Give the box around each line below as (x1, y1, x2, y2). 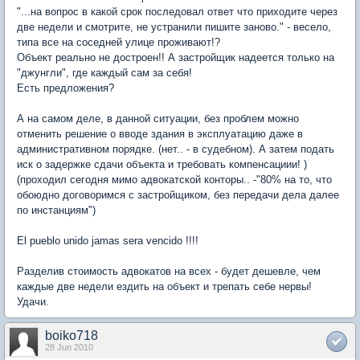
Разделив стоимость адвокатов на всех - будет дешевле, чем (17, 264, 321, 277)
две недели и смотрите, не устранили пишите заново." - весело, (17, 20, 331, 33)
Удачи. (17, 295, 49, 308)
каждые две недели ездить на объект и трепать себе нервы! (17, 280, 312, 292)
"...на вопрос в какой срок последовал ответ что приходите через (17, 5, 337, 18)
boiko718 (45, 328, 98, 342)
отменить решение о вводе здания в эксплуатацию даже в (17, 127, 303, 140)
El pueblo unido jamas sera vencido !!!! (17, 234, 198, 247)
